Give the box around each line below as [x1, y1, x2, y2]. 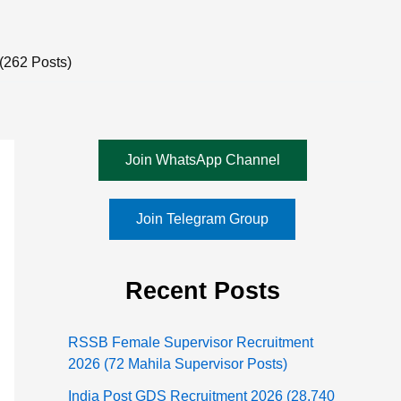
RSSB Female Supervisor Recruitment [68, 335, 313, 351]
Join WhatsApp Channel [124, 152, 280, 167]
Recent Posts [124, 277, 280, 304]
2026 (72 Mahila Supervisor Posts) [68, 356, 287, 372]
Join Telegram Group [136, 211, 269, 226]
